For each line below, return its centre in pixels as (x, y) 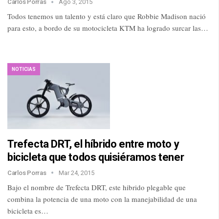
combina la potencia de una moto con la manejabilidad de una (102, 199)
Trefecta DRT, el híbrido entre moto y (93, 144)
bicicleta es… (28, 210)
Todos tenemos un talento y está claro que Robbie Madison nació (107, 16)
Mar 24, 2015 (77, 173)
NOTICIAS (24, 69)
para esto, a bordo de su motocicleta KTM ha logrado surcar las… (108, 28)
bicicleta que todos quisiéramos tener (96, 157)
